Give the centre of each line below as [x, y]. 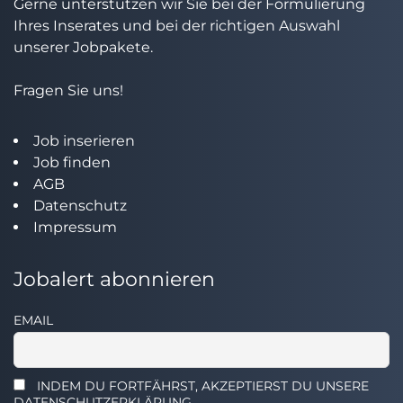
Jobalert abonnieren [114, 279]
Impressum [75, 227]
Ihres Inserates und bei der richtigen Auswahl [177, 26]
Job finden [72, 162]
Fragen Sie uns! [68, 90]
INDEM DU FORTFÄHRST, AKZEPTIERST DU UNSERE [201, 385]
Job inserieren [84, 141]
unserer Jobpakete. [83, 47]
